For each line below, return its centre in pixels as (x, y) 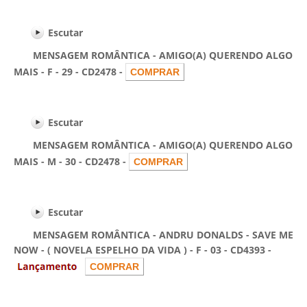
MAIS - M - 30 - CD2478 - (71, 161)
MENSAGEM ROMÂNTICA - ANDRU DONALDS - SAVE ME (153, 235)
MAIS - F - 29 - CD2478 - (70, 72)
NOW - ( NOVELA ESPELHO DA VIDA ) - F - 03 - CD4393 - (143, 250)
